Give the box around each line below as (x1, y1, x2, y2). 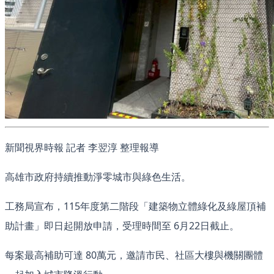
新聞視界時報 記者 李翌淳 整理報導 (5, 141, 159, 155)
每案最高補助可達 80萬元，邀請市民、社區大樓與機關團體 (5, 248, 263, 262)
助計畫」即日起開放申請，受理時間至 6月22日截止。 (5, 219, 239, 233)
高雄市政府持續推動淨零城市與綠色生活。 (5, 170, 191, 184)
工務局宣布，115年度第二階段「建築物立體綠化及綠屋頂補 (5, 199, 266, 213)
